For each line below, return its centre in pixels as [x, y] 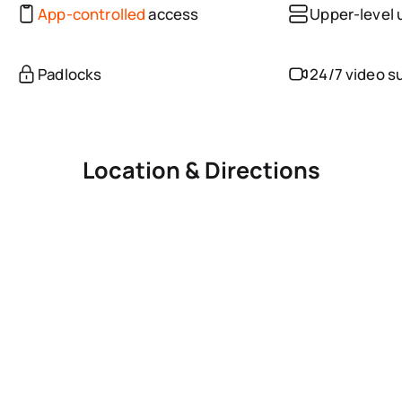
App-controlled [92, 13]
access [172, 13]
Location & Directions [201, 170]
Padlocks [70, 74]
